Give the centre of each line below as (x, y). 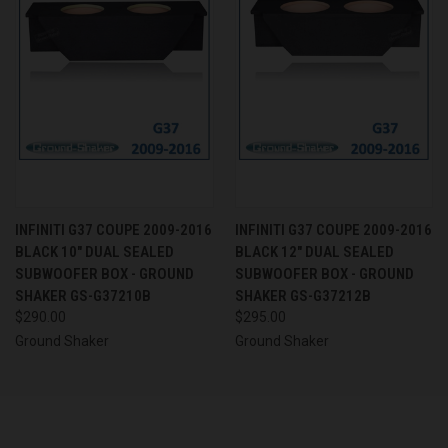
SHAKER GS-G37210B (83, 295)
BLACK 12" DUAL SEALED (314, 251)
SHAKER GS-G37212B (302, 295)
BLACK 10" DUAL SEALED (94, 251)
